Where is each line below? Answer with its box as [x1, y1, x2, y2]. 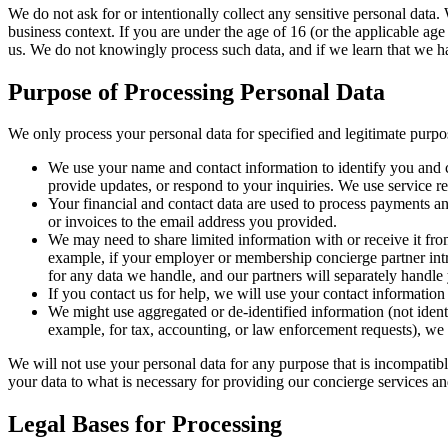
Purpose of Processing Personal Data [8, 78, 385, 105]
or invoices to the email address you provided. [48, 213, 337, 231]
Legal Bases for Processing [8, 411, 282, 438]
